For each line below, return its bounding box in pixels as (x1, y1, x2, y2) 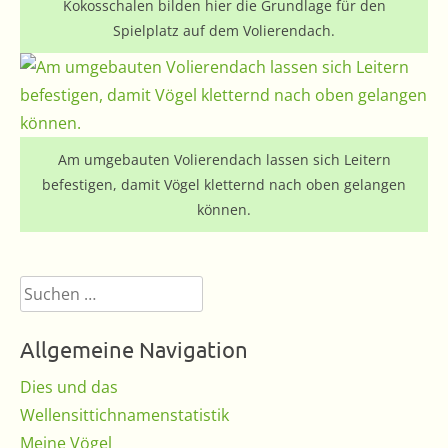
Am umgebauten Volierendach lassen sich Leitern (57, 150, 391, 169)
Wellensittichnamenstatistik (20, 404, 229, 426)
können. (197, 200, 251, 219)
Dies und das (20, 376, 118, 398)
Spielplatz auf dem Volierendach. (113, 21, 335, 40)
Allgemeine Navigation (20, 336, 248, 362)
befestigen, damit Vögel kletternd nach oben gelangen (42, 175, 406, 194)
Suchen (19, 278, 75, 300)
